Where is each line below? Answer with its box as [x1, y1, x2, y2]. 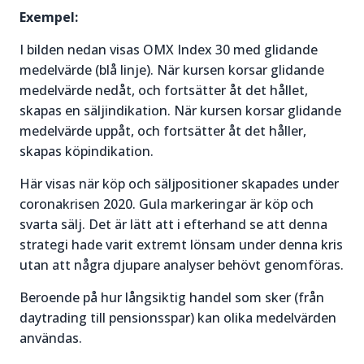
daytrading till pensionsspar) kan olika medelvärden [19, 308, 336, 327]
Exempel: [19, 7, 78, 26]
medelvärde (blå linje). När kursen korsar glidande [19, 60, 324, 79]
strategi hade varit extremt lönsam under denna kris [19, 235, 343, 253]
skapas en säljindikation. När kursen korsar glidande [19, 101, 341, 119]
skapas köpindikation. [19, 141, 154, 160]
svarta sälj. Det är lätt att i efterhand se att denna [19, 214, 327, 233]
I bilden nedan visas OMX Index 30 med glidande [19, 40, 318, 58]
